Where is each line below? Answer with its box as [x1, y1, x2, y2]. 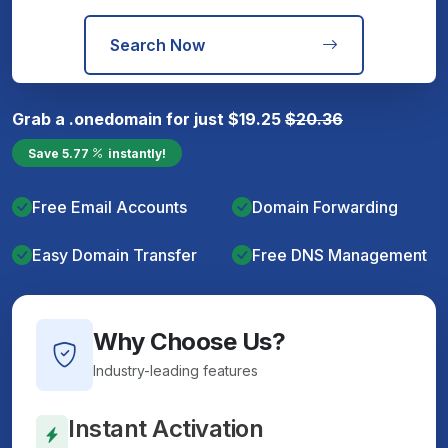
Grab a [12, 108, 69, 129]
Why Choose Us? [93, 327, 286, 356]
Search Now [110, 34, 205, 55]
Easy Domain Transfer [32, 244, 197, 265]
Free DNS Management [252, 244, 427, 265]
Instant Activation [68, 414, 264, 443]
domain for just [104, 108, 228, 129]
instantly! [108, 145, 166, 160]
